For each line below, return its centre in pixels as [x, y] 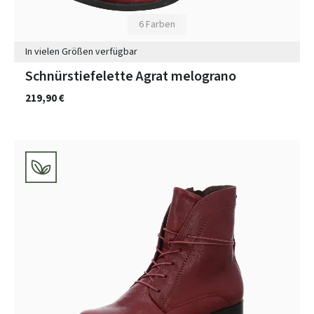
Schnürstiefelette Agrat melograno [131, 76]
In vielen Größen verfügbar [81, 52]
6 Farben [157, 25]
